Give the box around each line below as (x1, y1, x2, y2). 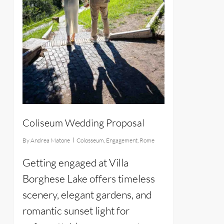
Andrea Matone (30, 136, 70, 144)
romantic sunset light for (22, 204, 129, 217)
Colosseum (76, 136, 104, 144)
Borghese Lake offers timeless (22, 172, 155, 185)
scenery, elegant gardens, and (22, 188, 151, 201)
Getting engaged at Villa (22, 156, 128, 169)
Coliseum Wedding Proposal (22, 116, 144, 129)
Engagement (105, 136, 137, 144)
